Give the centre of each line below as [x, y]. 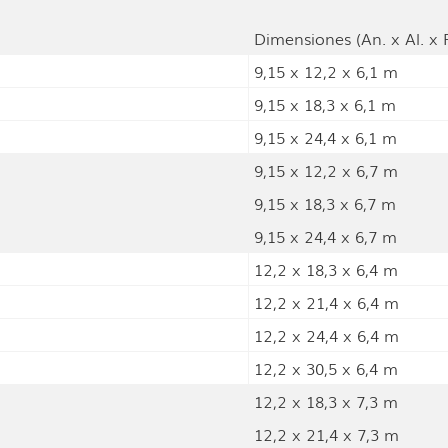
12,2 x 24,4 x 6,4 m [326, 335]
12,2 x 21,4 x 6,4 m [326, 302]
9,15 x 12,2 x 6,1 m [326, 71]
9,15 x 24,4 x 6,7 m [325, 236]
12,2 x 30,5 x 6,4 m [326, 368]
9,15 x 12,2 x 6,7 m [326, 170]
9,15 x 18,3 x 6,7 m [325, 203]
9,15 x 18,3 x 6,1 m [325, 104]
